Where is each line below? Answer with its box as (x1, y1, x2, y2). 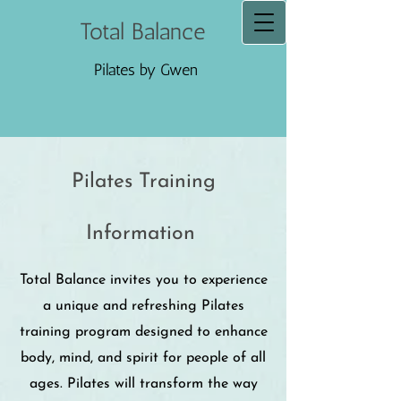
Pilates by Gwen (93, 60, 198, 80)
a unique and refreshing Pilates (42, 299, 244, 313)
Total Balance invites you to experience (19, 273, 268, 287)
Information (85, 224, 201, 244)
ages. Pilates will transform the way (29, 377, 258, 391)
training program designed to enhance (19, 325, 268, 339)
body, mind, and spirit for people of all (21, 351, 266, 365)
